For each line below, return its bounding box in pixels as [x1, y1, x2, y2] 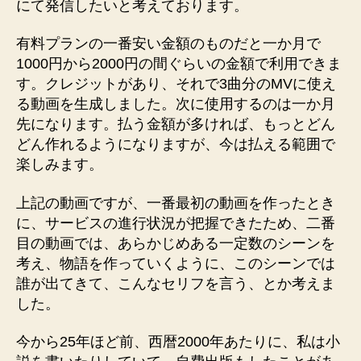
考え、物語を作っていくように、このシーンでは [16, 255, 335, 272]
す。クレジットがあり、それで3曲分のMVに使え [16, 76, 336, 93]
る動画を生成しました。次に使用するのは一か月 [16, 96, 335, 113]
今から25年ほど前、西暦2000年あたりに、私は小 [16, 334, 340, 351]
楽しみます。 [16, 156, 103, 173]
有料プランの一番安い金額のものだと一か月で [16, 35, 321, 52]
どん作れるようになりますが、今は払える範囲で [16, 136, 335, 153]
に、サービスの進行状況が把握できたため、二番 [16, 214, 335, 231]
